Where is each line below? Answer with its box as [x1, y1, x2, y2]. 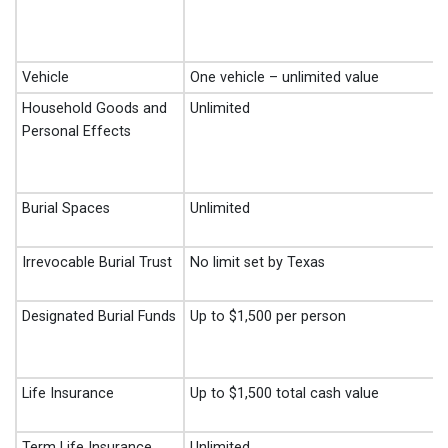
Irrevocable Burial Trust [22, 254, 172, 271]
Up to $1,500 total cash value [190, 385, 379, 402]
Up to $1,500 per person [190, 308, 346, 325]
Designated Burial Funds [22, 308, 176, 325]
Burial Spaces [22, 200, 110, 217]
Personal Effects [22, 123, 131, 140]
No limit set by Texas [190, 254, 325, 271]
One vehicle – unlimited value [190, 69, 379, 86]
